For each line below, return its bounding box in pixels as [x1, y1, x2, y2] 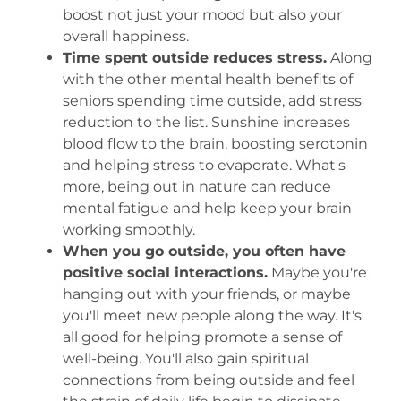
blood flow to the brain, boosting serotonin [62, 134, 368, 152]
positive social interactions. [62, 263, 268, 281]
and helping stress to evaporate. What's [62, 156, 346, 174]
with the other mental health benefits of [62, 70, 353, 88]
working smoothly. [62, 220, 195, 238]
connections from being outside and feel [62, 371, 354, 388]
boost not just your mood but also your [62, 5, 342, 23]
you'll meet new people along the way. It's [62, 306, 362, 324]
